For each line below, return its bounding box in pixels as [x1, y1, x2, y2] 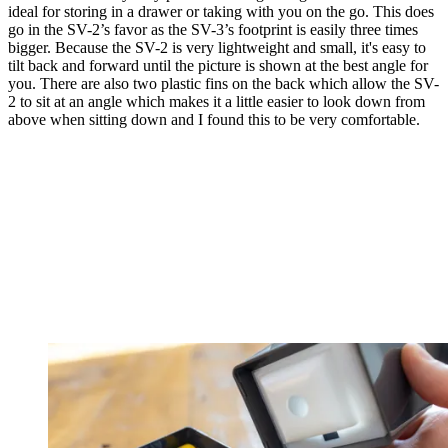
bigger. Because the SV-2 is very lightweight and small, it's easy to [8, 38, 426, 56]
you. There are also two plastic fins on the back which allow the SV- [8, 74, 439, 92]
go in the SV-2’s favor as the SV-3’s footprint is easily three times [8, 20, 418, 38]
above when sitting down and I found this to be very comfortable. [8, 110, 420, 128]
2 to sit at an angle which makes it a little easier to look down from [8, 92, 425, 110]
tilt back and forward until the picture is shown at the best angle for [8, 56, 428, 74]
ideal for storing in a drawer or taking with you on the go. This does [8, 2, 434, 20]
